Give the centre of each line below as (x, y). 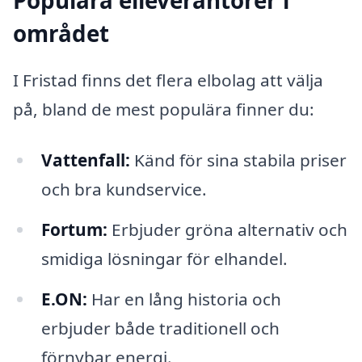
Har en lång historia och (184, 299)
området (61, 34)
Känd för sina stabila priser (238, 160)
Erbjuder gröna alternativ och (227, 230)
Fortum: (74, 230)
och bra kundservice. (124, 189)
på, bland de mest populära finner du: (164, 109)
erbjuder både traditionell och (160, 328)
